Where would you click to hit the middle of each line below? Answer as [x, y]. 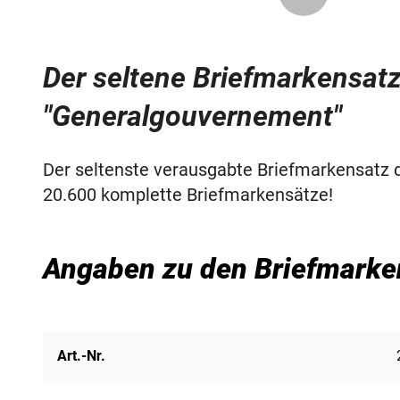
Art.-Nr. [81, 355]
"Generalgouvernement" [192, 116]
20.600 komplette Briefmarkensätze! [188, 194]
